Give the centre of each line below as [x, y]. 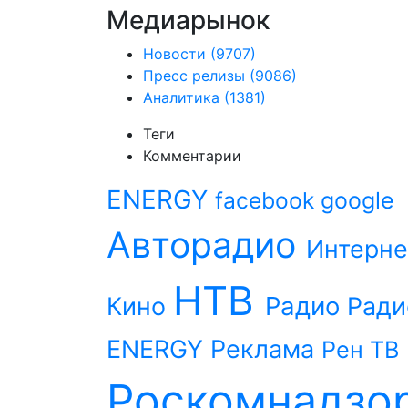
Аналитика [181, 97]
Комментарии [192, 156]
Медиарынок [188, 20]
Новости [174, 54]
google [357, 200]
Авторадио [206, 245]
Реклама [266, 349]
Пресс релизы [194, 76]
